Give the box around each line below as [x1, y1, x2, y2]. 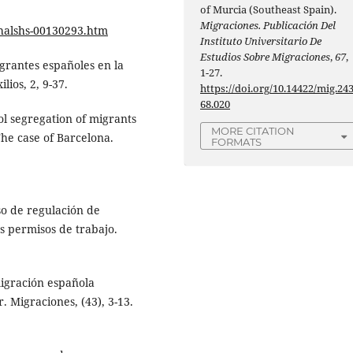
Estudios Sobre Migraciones [200, 50, 331, 65]
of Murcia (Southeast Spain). [200, 2, 337, 17]
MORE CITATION [211, 124, 295, 138]
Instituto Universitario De [200, 34, 322, 49]
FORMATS [211, 136, 262, 149]
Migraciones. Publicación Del [200, 18, 336, 33]
